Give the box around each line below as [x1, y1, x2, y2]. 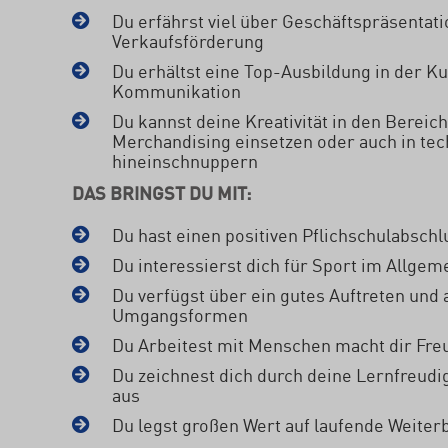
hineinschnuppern [112, 147, 258, 173]
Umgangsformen [112, 301, 248, 327]
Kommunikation [112, 77, 241, 103]
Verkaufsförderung [112, 27, 264, 53]
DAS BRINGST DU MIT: [72, 179, 251, 205]
